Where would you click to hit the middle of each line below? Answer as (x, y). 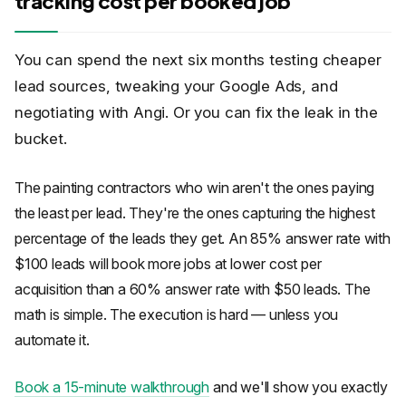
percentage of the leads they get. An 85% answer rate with (203, 238)
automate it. (52, 340)
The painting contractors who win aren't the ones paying (195, 188)
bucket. (41, 138)
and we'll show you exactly (299, 387)
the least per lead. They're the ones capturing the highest (195, 213)
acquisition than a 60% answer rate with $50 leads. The (193, 289)
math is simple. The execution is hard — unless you (177, 314)
